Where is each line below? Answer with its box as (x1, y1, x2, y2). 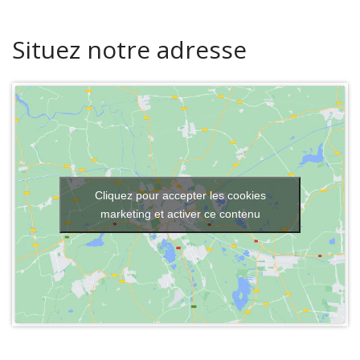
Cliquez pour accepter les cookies (94, 188, 266, 202)
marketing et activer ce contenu (100, 207, 260, 220)
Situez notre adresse (12, 33, 247, 66)
